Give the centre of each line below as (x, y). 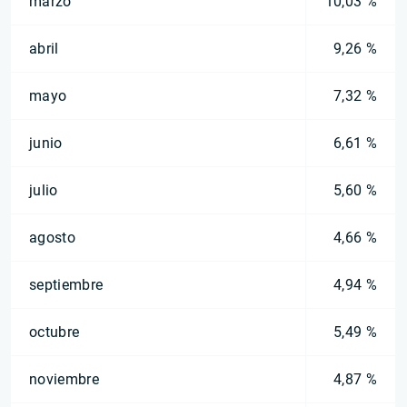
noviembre (64, 379)
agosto (52, 238)
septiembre (66, 285)
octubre (55, 332)
